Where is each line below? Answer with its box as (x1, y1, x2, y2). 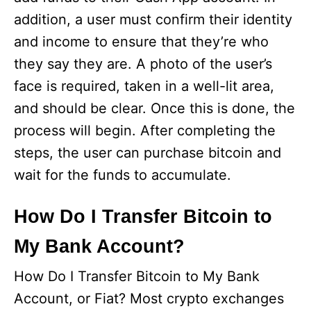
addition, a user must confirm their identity (14, 11, 292, 28)
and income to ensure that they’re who (14, 33, 269, 51)
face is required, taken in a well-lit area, (14, 78, 274, 95)
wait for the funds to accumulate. (14, 167, 231, 184)
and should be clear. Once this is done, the (14, 100, 295, 117)
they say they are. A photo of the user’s (14, 56, 272, 73)
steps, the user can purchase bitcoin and (14, 144, 281, 162)
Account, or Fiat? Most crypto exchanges (14, 290, 284, 308)
